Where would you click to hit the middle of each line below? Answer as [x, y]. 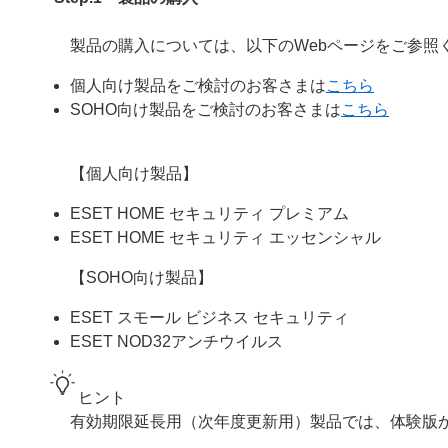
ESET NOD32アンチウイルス [176, 341]
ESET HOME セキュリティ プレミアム [209, 213]
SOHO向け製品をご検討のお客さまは [205, 109]
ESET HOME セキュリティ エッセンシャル [225, 237]
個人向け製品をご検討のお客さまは [198, 85]
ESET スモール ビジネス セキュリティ [209, 317]
